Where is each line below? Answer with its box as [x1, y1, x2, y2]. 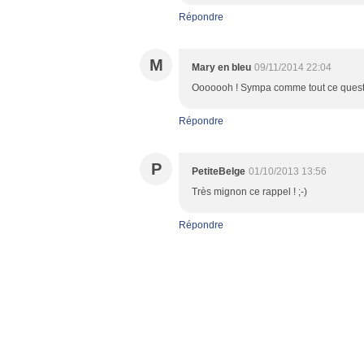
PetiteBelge [192, 166, 245, 177]
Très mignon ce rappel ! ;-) [192, 186, 307, 197]
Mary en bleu [192, 62, 251, 73]
